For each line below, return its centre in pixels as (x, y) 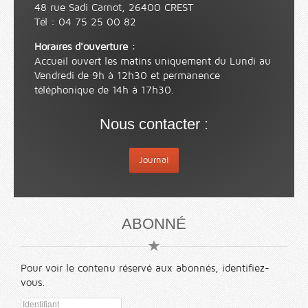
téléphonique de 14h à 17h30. (104, 90)
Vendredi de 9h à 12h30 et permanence (127, 76)
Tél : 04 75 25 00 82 (85, 22)
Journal (154, 161)
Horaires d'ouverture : (85, 47)
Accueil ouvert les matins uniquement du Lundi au (153, 62)
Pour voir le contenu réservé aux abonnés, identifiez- (145, 268)
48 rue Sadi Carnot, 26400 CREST (114, 8)
